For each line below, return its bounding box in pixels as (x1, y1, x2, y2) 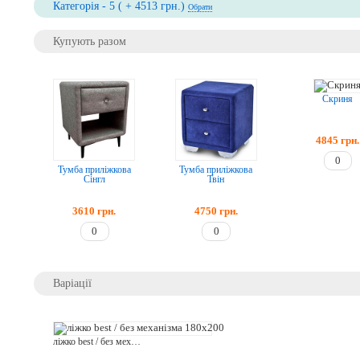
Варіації (53, 276, 92, 290)
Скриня (321, 94, 353, 104)
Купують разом (53, 35, 127, 48)
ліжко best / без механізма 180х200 (131, 336, 141, 346)
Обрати (188, 2, 213, 11)
